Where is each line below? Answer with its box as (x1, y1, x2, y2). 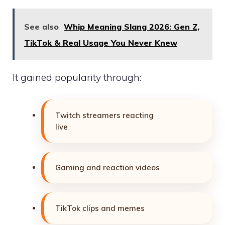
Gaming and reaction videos (55, 163, 160, 173)
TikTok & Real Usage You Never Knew (24, 37, 177, 48)
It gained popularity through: (13, 71, 141, 83)
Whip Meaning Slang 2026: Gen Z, (64, 21, 199, 32)
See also (24, 21, 59, 32)
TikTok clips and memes (55, 203, 145, 213)
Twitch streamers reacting (55, 110, 154, 121)
